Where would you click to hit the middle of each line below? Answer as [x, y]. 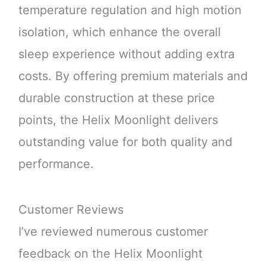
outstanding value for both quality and [125, 142]
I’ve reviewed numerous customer [113, 232]
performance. [56, 164]
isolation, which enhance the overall [119, 32]
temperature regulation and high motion [130, 10]
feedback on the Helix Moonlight [110, 254]
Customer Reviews [71, 210]
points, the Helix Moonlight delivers [118, 120]
